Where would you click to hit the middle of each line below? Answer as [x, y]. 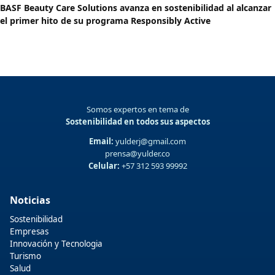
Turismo [25, 256]
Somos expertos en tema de [137, 110]
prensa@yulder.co [137, 154]
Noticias [30, 200]
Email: [101, 141]
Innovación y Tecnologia [56, 244]
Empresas [29, 232]
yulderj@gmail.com [150, 141]
